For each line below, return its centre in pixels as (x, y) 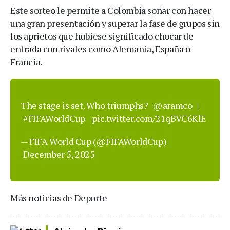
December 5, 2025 (59, 154)
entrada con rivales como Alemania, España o (100, 49)
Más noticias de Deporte (59, 198)
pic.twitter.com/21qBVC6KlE (149, 118)
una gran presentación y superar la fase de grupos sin (115, 23)
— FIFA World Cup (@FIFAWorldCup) (94, 141)
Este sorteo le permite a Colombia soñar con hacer (111, 10)
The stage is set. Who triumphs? (85, 105)
